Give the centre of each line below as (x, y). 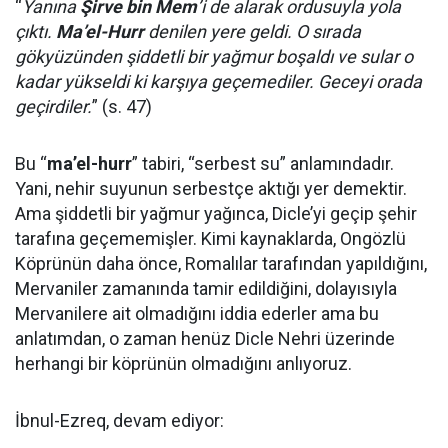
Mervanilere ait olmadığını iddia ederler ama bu (197, 313)
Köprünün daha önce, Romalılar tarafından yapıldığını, (221, 263)
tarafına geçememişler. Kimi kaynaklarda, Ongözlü (210, 238)
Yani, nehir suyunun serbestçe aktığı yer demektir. (211, 188)
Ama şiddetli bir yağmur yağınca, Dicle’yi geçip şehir (216, 213)
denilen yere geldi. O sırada (252, 31)
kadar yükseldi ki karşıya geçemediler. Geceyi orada (218, 81)
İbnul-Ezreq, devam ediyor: (119, 420)
